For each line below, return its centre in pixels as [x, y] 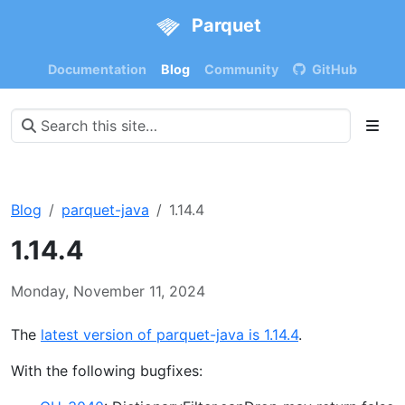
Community [241, 69]
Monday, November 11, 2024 [108, 291]
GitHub [335, 69]
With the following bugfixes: [107, 370]
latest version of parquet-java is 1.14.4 [170, 334]
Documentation [97, 69]
